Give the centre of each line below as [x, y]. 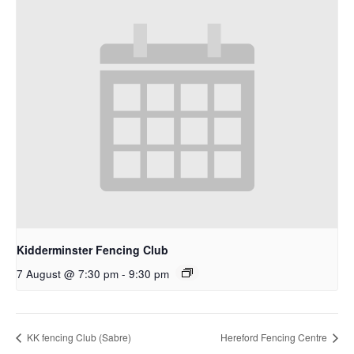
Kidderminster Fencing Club [92, 249]
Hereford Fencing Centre [275, 337]
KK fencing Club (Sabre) [78, 337]
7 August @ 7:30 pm [68, 273]
